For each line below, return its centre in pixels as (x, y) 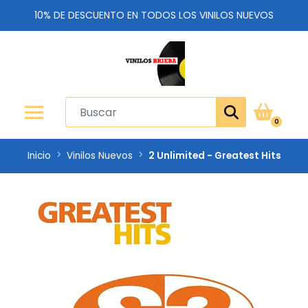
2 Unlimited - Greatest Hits (214, 156)
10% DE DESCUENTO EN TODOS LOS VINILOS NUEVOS (154, 15)
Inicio (39, 156)
